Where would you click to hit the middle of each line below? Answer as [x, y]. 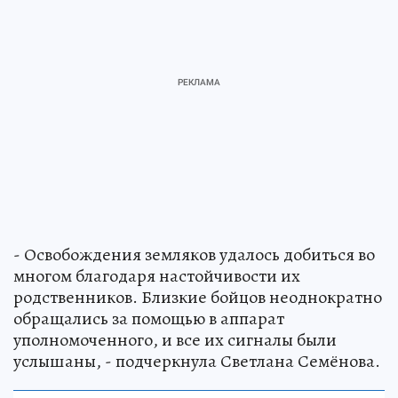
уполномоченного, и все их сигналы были [175, 339]
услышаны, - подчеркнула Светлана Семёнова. [197, 361]
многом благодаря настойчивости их [157, 275]
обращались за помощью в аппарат [149, 318]
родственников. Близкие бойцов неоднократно [198, 297]
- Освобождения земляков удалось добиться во [194, 254]
